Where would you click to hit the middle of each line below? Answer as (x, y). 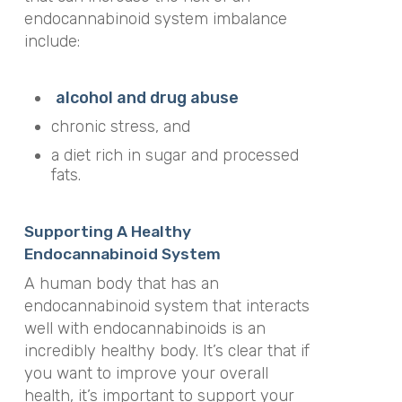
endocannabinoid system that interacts (166, 306)
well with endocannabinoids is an (144, 329)
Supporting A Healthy (107, 232)
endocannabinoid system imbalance (155, 18)
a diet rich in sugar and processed (175, 156)
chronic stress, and (120, 127)
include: (52, 41)
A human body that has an (121, 284)
